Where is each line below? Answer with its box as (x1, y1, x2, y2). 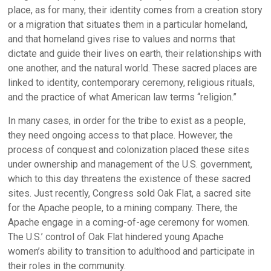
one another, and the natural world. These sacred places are (8, 62, 258, 74)
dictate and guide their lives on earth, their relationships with (8, 48, 262, 59)
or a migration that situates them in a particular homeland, (8, 19, 248, 30)
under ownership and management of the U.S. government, (8, 158, 253, 170)
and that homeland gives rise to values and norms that (8, 33, 236, 45)
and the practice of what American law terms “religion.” (8, 91, 237, 103)
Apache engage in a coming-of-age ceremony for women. (8, 217, 250, 228)
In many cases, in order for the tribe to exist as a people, (8, 115, 246, 126)
